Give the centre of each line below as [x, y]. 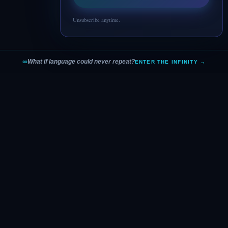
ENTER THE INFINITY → [170, 62]
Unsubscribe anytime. [96, 20]
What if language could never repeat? [81, 61]
